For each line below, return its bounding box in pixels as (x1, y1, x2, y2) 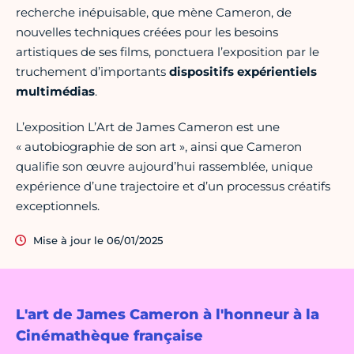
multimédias (16, 83, 95, 99)
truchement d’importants (16, 63, 169, 79)
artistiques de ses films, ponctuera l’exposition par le (16, 43, 319, 59)
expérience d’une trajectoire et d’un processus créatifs (16, 178, 330, 194)
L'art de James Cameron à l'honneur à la (16, 305, 319, 323)
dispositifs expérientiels (169, 63, 317, 79)
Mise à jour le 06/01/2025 (33, 233, 163, 247)
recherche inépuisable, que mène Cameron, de (16, 4, 292, 20)
